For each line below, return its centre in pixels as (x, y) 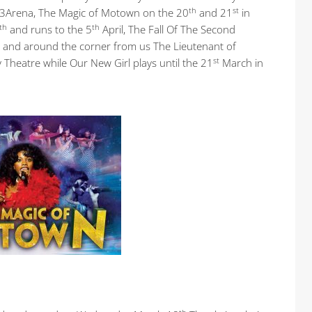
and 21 (214, 13)
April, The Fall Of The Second (167, 30)
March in (241, 63)
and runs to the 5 (49, 30)
